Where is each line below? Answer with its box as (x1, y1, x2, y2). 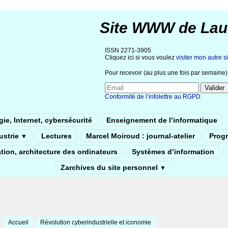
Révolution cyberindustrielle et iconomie (40, 218, 151, 226)
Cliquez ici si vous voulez (105, 54, 176, 61)
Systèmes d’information (131, 147, 214, 156)
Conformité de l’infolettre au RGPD (105, 93, 201, 100)
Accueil (8, 218, 28, 226)
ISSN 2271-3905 (105, 47, 151, 54)
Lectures (41, 131, 72, 140)
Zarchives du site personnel (60, 163, 160, 172)
